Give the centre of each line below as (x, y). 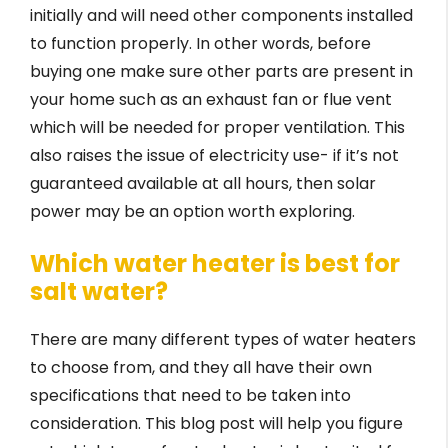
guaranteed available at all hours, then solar (203, 184)
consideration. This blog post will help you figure (216, 424)
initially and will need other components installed (221, 16)
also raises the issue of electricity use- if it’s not (214, 156)
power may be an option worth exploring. (192, 212)
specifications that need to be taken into (190, 396)
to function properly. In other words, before (200, 44)
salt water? (99, 292)
